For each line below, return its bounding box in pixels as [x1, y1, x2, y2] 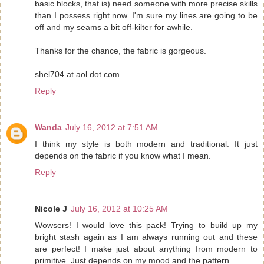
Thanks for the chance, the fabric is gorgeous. [35, 46, 206, 56]
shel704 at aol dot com [35, 70, 120, 80]
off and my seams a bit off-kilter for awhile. [35, 22, 193, 32]
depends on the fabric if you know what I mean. [35, 151, 211, 161]
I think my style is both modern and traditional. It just [35, 139, 258, 149]
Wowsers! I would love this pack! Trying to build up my [35, 220, 258, 230]
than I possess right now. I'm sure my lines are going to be [35, 11, 258, 21]
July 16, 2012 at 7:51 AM [65, 123, 158, 133]
